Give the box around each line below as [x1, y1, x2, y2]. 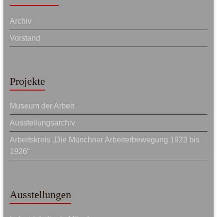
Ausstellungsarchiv [9, 119, 75, 127]
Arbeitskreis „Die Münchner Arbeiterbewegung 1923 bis [9, 136, 200, 144]
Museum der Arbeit [9, 102, 74, 110]
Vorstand [9, 34, 40, 42]
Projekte [9, 75, 45, 87]
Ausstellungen [9, 188, 71, 201]
